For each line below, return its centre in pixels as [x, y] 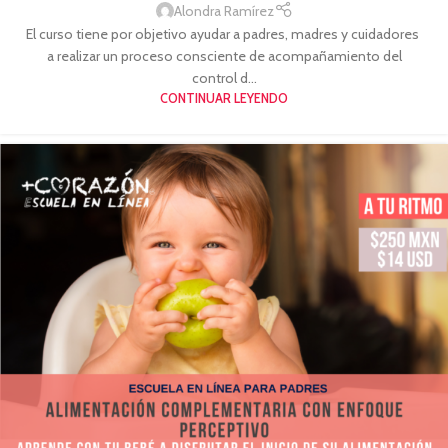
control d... [224, 77]
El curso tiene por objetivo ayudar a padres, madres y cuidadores [224, 33]
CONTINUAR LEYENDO [224, 98]
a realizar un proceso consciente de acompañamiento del [224, 55]
